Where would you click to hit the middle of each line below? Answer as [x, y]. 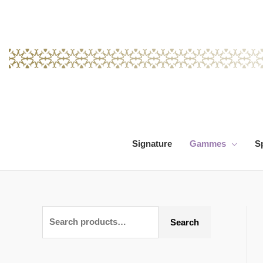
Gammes [208, 144]
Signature [152, 144]
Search [185, 222]
